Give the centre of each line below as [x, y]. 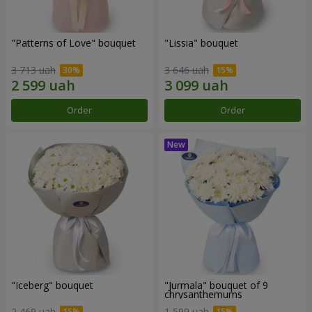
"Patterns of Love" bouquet [73, 43]
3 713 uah [33, 70]
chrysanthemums [203, 294]
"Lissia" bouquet [201, 43]
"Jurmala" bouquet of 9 [216, 285]
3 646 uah [187, 70]
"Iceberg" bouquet [52, 285]
